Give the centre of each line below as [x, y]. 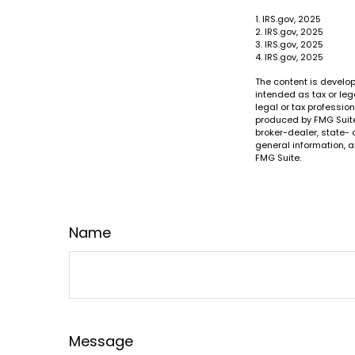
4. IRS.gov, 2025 [289, 57]
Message [101, 341]
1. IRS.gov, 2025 [288, 19]
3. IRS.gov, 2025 [289, 44]
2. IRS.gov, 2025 [289, 31]
